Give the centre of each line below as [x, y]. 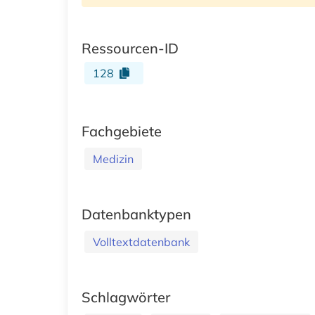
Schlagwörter [126, 297]
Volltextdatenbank [141, 242]
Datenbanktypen [136, 214]
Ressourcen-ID [130, 48]
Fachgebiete [122, 131]
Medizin [113, 159]
